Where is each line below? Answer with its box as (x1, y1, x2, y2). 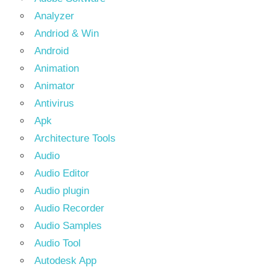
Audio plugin (34, 184, 89, 196)
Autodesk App (34, 254, 96, 266)
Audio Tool (34, 237, 81, 249)
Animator (34, 80, 75, 92)
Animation (34, 62, 79, 74)
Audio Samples (34, 219, 102, 231)
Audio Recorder (34, 202, 104, 214)
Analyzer (34, 10, 74, 22)
